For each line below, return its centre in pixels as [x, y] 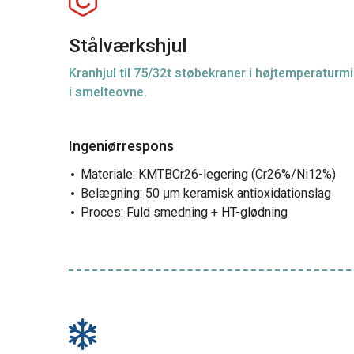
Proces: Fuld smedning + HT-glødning [184, 213]
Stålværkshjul [128, 46]
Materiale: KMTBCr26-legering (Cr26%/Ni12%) [208, 175]
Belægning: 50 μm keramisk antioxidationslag [206, 194]
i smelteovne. [108, 92]
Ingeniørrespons [121, 147]
